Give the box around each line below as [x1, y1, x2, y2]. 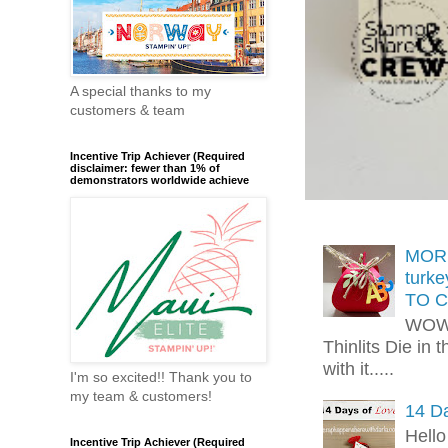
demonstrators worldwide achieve [70, 174, 249, 187]
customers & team [70, 102, 185, 119]
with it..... [322, 358, 394, 380]
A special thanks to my [70, 83, 211, 100]
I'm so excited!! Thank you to [70, 369, 252, 386]
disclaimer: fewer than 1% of [70, 162, 220, 175]
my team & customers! [70, 388, 212, 405]
